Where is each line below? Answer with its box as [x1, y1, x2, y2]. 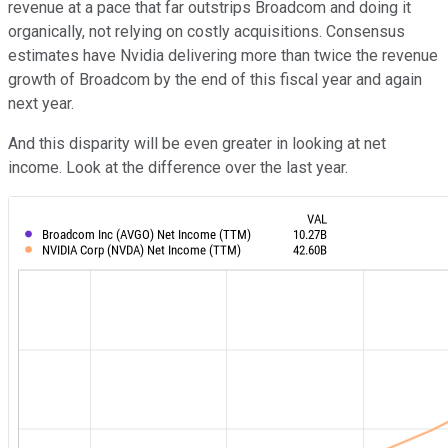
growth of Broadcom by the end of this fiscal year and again [8, 70, 422, 90]
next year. [8, 94, 74, 114]
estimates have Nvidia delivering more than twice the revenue [8, 46, 438, 66]
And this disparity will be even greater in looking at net [8, 134, 386, 154]
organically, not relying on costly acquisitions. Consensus [8, 22, 405, 42]
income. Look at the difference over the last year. [8, 158, 348, 178]
